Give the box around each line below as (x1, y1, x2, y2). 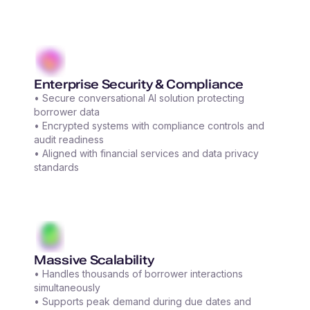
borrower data (34, 106, 100, 118)
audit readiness (34, 134, 104, 146)
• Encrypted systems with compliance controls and (34, 120, 264, 132)
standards (34, 161, 79, 174)
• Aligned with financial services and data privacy (34, 147, 259, 160)
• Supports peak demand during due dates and (34, 295, 251, 308)
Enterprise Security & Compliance (34, 77, 244, 92)
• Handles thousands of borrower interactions (34, 268, 243, 280)
